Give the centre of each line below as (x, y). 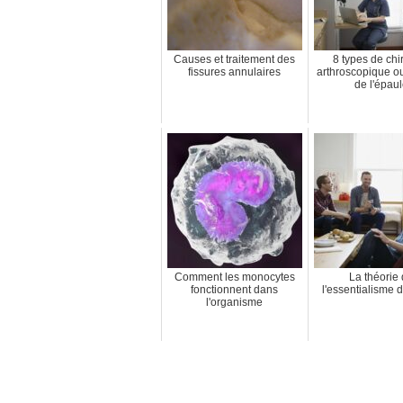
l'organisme (235, 302)
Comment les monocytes (234, 277)
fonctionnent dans (235, 289)
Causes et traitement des (235, 59)
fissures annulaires (235, 72)
